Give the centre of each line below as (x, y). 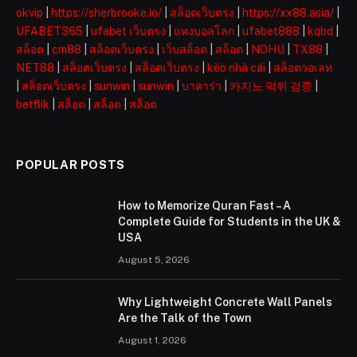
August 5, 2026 (154, 260)
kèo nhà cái (236, 68)
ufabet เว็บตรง (128, 31)
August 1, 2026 (152, 341)
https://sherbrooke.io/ (106, 13)
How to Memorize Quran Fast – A (204, 206)
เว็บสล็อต (184, 50)
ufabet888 (271, 31)
